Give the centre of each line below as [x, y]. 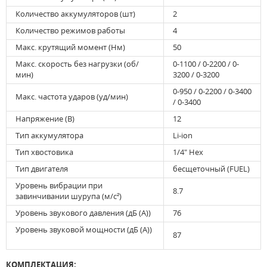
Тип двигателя [42, 169]
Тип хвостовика [44, 152]
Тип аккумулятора [49, 136]
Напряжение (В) [45, 119]
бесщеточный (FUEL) [211, 169]
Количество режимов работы [70, 31]
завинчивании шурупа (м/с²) [69, 196]
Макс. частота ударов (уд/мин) [72, 97]
